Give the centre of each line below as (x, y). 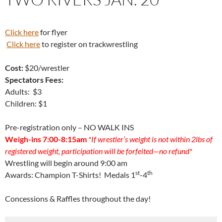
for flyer (53, 32)
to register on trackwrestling (89, 44)
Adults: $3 (23, 92)
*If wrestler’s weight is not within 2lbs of (150, 139)
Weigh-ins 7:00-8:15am (47, 139)
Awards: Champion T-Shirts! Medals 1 (70, 175)
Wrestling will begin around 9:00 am (66, 163)
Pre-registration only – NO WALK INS (69, 127)
